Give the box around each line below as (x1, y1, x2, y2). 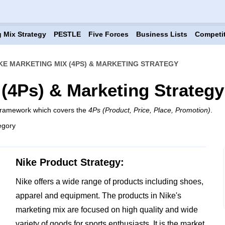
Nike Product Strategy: (15, 157, 124, 168)
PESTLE (53, 30, 81, 38)
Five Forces (88, 30, 129, 38)
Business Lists (136, 30, 187, 38)
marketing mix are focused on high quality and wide (15, 205, 198, 214)
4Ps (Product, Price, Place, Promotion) (88, 106, 210, 114)
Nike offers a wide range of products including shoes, (15, 177, 203, 186)
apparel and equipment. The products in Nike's (15, 191, 181, 200)
